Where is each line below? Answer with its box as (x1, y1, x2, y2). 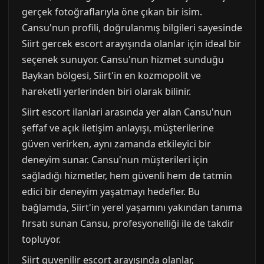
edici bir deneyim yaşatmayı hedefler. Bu (22, 184, 200, 198)
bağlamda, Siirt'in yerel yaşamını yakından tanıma (22, 200, 242, 214)
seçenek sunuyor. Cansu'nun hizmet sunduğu (22, 52, 224, 66)
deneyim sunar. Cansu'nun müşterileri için (22, 153, 208, 166)
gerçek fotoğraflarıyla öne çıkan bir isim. (22, 5, 202, 18)
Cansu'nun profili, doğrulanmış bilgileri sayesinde (22, 21, 242, 34)
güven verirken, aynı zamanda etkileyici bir (22, 137, 211, 150)
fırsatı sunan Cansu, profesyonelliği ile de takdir (22, 216, 234, 230)
